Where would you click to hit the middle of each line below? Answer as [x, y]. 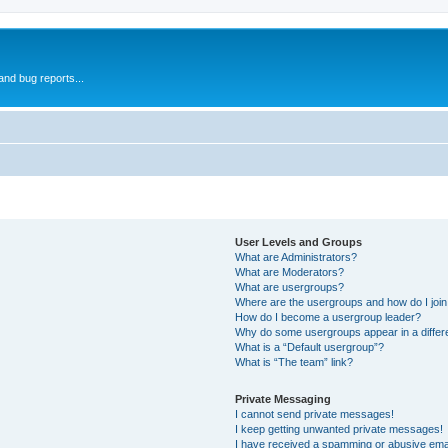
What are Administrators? [296, 256]
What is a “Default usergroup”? [310, 346]
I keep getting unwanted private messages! [339, 428]
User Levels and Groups [299, 241]
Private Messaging [283, 398]
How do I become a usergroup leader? [328, 316]
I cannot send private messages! [315, 413]
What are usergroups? [290, 286]
